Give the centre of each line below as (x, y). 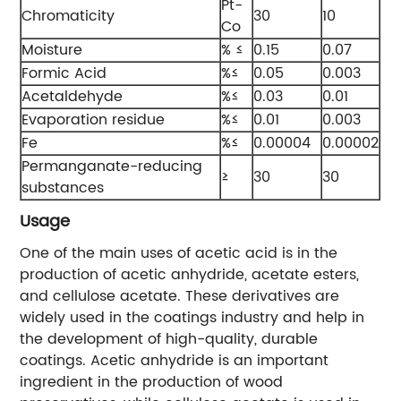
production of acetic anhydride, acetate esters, (190, 274)
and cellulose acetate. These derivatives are (180, 296)
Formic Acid (64, 73)
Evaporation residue (94, 119)
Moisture (52, 50)
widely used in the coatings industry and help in (192, 317)
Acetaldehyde (73, 96)
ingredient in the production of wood (152, 382)
